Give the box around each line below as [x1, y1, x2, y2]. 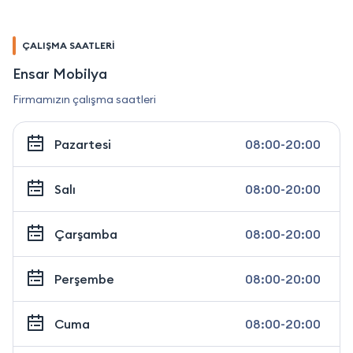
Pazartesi [54, 136, 111, 152]
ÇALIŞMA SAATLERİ [22, 39, 115, 51]
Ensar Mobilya [13, 64, 107, 83]
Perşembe [54, 270, 114, 287]
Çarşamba [54, 225, 117, 242]
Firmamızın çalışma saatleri [13, 91, 156, 106]
